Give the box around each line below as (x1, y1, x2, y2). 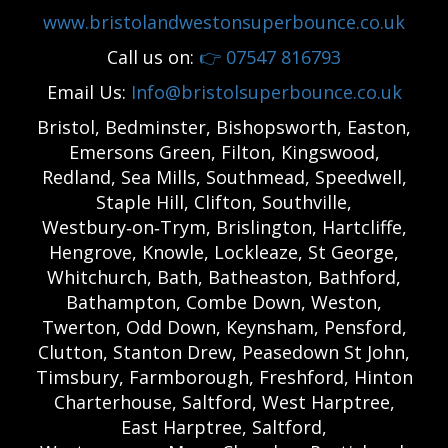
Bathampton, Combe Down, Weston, (66, 290, 382, 315)
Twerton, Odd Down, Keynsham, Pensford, (41, 315, 407, 340)
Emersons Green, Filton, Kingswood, (68, 140, 380, 165)
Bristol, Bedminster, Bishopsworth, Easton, (37, 115, 411, 140)
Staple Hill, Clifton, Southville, (96, 190, 352, 215)
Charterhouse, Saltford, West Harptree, (53, 390, 395, 415)
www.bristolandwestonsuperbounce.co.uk (43, 10, 405, 35)
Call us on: (107, 45, 194, 70)
